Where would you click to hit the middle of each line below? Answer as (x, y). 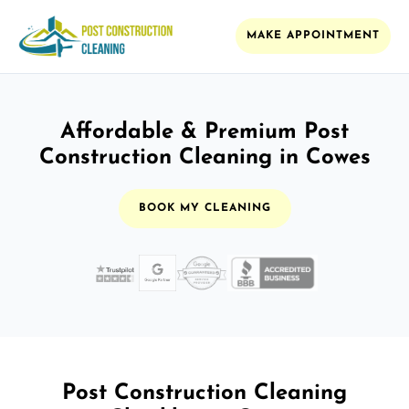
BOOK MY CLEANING (204, 208)
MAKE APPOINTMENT (313, 36)
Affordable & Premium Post (204, 132)
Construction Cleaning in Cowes (204, 157)
